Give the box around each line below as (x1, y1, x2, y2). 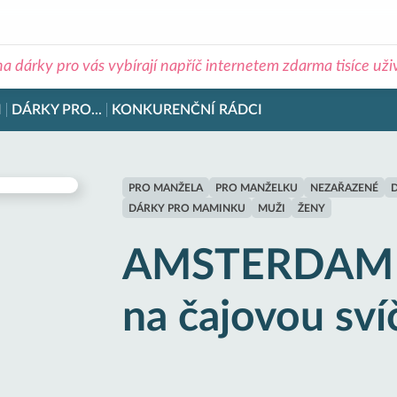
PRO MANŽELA (128, 182, 203, 193)
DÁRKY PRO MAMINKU (128, 202, 245, 214)
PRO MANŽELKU (215, 182, 298, 193)
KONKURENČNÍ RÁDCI (112, 103, 262, 117)
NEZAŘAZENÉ (310, 182, 378, 193)
